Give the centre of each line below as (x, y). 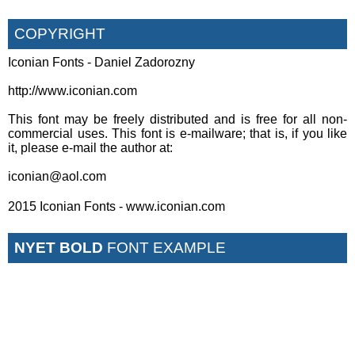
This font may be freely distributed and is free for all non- (177, 119)
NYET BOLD (59, 247)
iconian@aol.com (57, 176)
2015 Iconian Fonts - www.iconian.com (116, 206)
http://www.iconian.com (73, 90)
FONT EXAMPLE (164, 247)
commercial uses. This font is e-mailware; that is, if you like (177, 133)
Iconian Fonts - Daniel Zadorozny (101, 62)
